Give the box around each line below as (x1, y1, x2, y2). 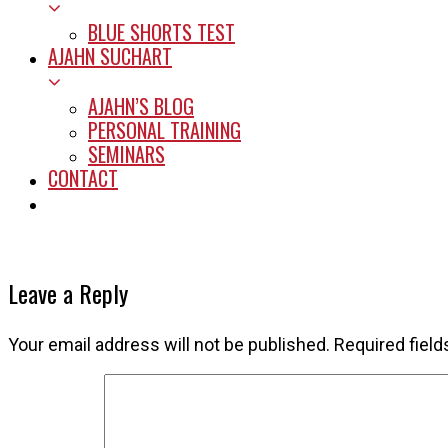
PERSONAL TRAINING (88, 115, 241, 145)
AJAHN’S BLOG (88, 91, 194, 121)
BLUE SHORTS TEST (88, 17, 235, 47)
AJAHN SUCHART (48, 41, 172, 71)
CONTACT (48, 163, 118, 193)
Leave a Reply (8, 275, 128, 311)
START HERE (48, 187, 139, 217)
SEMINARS (88, 139, 165, 169)
